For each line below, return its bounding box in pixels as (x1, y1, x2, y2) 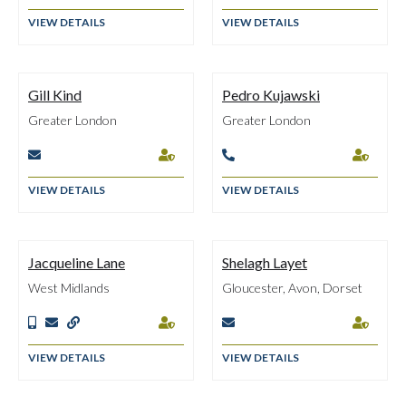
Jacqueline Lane (28, 254, 125, 271)
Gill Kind (28, 86, 82, 103)
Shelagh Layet (222, 254, 307, 271)
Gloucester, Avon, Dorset (222, 280, 362, 295)
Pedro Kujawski (222, 86, 320, 103)
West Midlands (28, 280, 110, 295)
